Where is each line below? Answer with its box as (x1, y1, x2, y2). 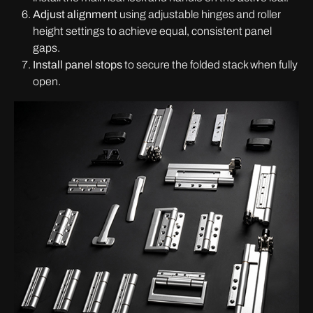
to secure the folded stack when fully (122, 59, 298, 71)
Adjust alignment (33, 8, 117, 20)
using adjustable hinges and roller (117, 8, 281, 20)
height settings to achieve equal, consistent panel (33, 25, 272, 37)
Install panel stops (33, 59, 122, 71)
